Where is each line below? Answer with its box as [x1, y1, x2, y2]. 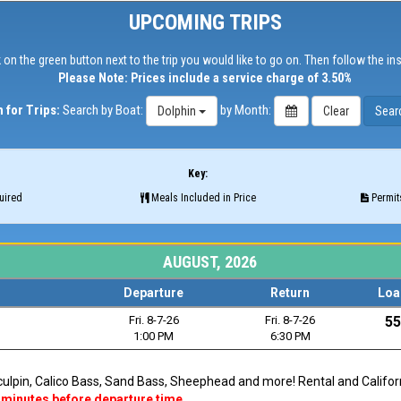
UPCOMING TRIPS [128, 10, 282, 35]
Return [270, 286, 311, 300]
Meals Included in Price [148, 192, 256, 204]
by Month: [219, 101, 274, 118]
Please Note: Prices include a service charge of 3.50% [58, 71, 352, 85]
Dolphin [157, 104, 196, 118]
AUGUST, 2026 [162, 252, 257, 271]
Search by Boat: [59, 101, 146, 118]
